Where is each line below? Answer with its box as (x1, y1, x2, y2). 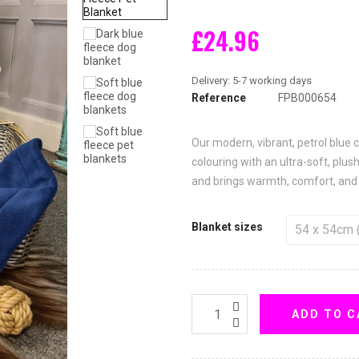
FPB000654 (278, 91, 337, 104)
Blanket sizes (192, 220, 263, 233)
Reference (192, 91, 246, 104)
